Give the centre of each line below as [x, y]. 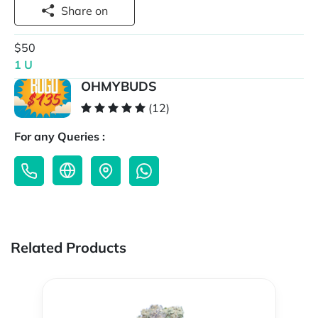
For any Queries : [60, 137]
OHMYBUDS [119, 87]
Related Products [68, 248]
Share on [102, 11]
